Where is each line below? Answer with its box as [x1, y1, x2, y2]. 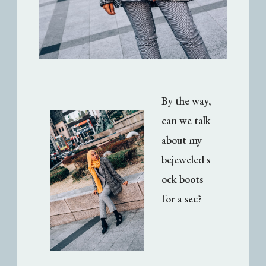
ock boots [161, 172, 204, 186]
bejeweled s [161, 153, 211, 167]
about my [161, 133, 202, 147]
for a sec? [161, 192, 202, 206]
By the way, [161, 94, 212, 108]
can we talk [161, 113, 211, 128]
